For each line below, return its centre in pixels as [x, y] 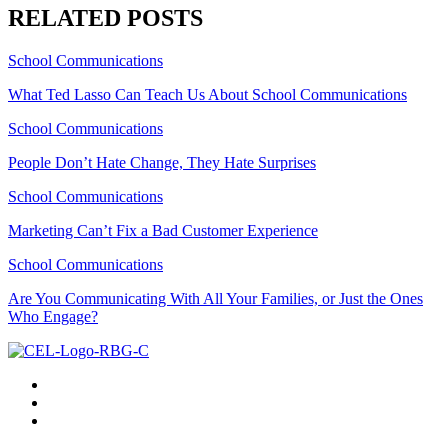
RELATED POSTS [105, 18]
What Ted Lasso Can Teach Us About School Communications [207, 95]
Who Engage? [53, 317]
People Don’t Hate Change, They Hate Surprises [162, 163]
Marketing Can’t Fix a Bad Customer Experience [163, 231]
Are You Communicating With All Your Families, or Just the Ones [215, 299]
